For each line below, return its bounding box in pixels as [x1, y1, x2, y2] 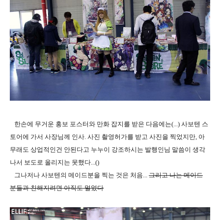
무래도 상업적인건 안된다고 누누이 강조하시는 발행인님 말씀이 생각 [10, 145, 205, 153]
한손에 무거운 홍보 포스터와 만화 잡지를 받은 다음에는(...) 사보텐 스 [10, 120, 208, 128]
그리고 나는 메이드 [149, 171, 203, 179]
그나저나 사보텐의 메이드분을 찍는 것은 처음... [10, 171, 149, 179]
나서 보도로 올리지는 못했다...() [10, 158, 99, 166]
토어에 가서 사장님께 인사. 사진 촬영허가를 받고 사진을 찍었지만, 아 [10, 133, 205, 140]
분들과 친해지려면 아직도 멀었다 [10, 184, 104, 192]
